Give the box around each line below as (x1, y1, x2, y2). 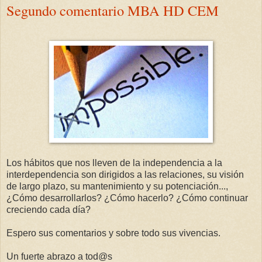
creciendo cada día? (6, 204, 91, 215)
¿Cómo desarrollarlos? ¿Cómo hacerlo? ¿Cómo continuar (6, 192, 248, 203)
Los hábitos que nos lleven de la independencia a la (6, 157, 222, 168)
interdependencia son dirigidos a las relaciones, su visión (6, 169, 244, 180)
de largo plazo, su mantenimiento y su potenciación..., (6, 181, 228, 191)
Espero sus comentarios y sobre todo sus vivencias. (6, 227, 220, 238)
